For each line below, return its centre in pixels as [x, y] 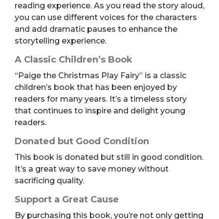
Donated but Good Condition [82, 141]
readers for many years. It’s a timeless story [101, 99]
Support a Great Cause [67, 199]
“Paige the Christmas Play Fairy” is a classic [100, 75]
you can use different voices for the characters [106, 17]
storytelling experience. [61, 41]
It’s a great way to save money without [92, 169]
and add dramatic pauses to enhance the [96, 29]
